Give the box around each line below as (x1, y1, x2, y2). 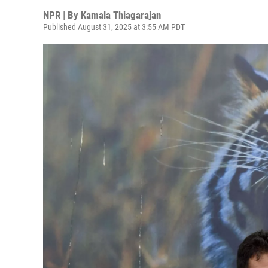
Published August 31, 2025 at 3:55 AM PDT (43, 22, 185, 32)
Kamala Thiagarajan (81, 9, 161, 21)
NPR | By (43, 9, 81, 21)
